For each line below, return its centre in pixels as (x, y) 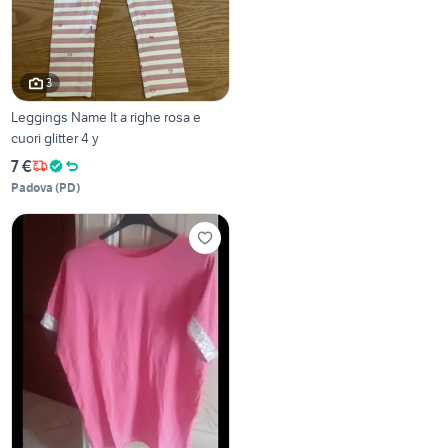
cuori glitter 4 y (55, 137)
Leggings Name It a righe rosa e (106, 116)
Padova (32, 187)
